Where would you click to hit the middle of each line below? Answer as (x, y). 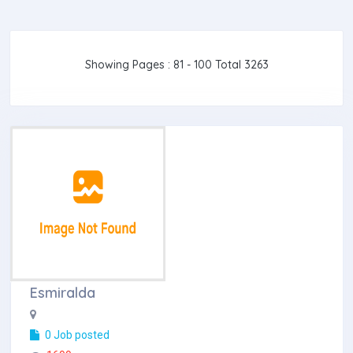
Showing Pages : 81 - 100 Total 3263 (176, 65)
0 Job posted (76, 335)
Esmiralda (63, 293)
